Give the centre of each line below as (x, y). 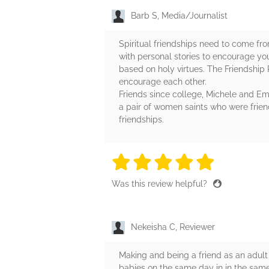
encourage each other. (163, 82)
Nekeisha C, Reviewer (173, 227)
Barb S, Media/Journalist (179, 15)
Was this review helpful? (161, 184)
